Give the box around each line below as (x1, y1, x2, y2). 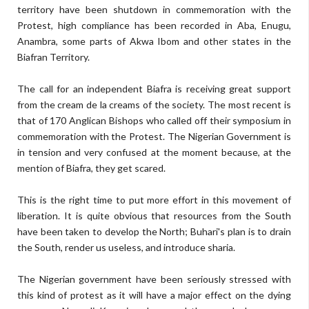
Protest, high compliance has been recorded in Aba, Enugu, (17, 19, 291, 31)
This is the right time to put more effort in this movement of (17, 194, 291, 206)
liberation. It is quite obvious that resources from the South (17, 210, 291, 221)
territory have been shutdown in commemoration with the (17, 3, 291, 15)
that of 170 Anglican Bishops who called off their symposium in (17, 114, 291, 126)
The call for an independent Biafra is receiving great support (17, 83, 291, 94)
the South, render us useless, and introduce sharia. (17, 241, 235, 253)
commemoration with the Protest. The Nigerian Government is (17, 130, 291, 142)
